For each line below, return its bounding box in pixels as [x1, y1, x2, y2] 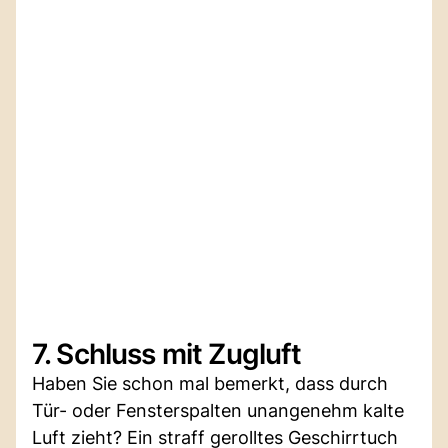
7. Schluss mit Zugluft [32, 336, 302, 371]
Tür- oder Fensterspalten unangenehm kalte [32, 399, 404, 421]
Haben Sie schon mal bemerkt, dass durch [32, 372, 388, 394]
